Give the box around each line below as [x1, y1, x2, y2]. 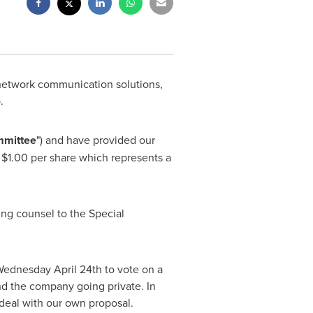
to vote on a [101, 261, 163, 277]
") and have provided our [36, 132, 155, 147]
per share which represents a [27, 150, 171, 165]
